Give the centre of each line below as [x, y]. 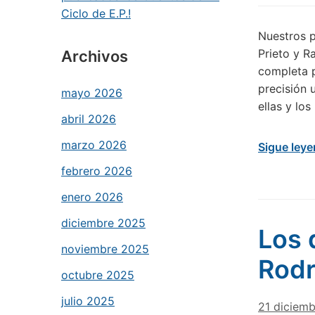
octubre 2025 [98, 275]
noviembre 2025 [105, 249]
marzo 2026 [94, 145]
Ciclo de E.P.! [96, 13]
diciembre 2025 [103, 223]
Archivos [95, 56]
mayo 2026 [92, 93]
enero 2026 [92, 197]
